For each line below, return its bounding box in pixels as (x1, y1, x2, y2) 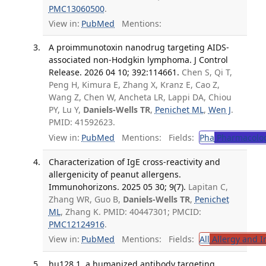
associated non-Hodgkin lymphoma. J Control (48, 54, 228, 66)
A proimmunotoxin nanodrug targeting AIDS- (48, 42, 229, 53)
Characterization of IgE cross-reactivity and (48, 156, 220, 167)
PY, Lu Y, (48, 104, 83, 116)
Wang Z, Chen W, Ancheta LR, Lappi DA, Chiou (48, 91, 232, 103)
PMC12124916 (48, 218, 104, 230)
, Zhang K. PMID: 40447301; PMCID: (60, 205, 201, 217)
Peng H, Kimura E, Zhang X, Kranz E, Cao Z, (48, 79, 220, 91)
